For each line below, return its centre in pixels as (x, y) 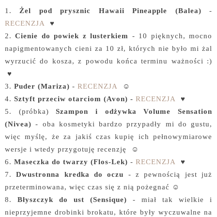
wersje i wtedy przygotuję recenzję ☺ (72, 149)
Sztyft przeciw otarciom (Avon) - (74, 99)
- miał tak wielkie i (170, 199)
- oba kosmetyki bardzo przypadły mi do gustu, (122, 124)
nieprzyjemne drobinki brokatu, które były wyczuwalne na (108, 212)
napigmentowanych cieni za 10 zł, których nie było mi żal (108, 48)
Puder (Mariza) (42, 86)
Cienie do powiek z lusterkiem (72, 36)
